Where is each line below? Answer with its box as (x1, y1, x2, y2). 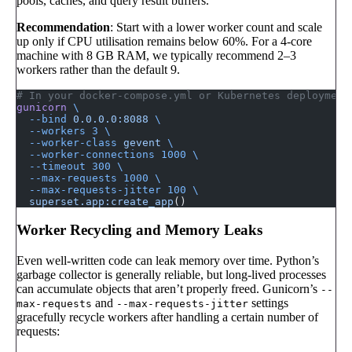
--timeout (16, 159, 86, 172)
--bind (16, 112, 67, 125)
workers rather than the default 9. (16, 62, 180, 76)
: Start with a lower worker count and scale (110, 20, 322, 34)
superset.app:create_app (16, 195, 174, 207)
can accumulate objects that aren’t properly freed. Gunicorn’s (16, 281, 321, 295)
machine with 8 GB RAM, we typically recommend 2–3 (16, 48, 296, 62)
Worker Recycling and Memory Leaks (16, 222, 262, 239)
